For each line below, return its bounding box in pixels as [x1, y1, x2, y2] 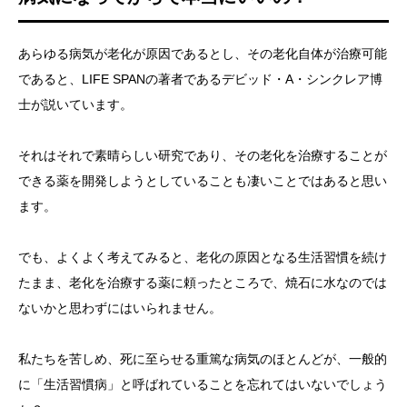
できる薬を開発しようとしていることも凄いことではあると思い [18, 174, 387, 188]
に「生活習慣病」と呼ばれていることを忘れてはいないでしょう [18, 377, 387, 392]
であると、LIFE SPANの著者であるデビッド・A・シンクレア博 [18, 72, 382, 86]
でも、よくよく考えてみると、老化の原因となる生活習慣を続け [18, 250, 387, 264]
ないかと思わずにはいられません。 [18, 301, 222, 315]
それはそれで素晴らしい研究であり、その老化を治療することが [18, 148, 387, 163]
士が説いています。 [18, 97, 133, 112]
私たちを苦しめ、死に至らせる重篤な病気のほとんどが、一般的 [18, 352, 387, 366]
